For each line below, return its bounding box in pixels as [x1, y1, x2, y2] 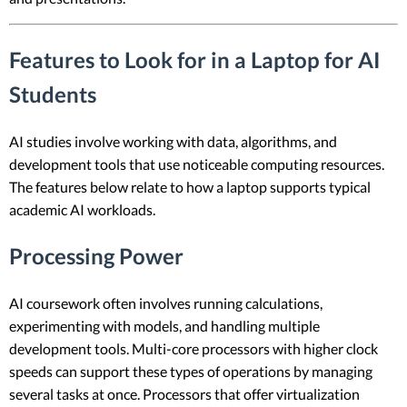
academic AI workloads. [9, 201, 155, 219]
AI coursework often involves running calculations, [9, 294, 323, 313]
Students [9, 81, 96, 108]
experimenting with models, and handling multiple [9, 317, 320, 335]
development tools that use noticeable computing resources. [9, 155, 384, 174]
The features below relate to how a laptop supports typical [9, 178, 371, 196]
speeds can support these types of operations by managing [9, 362, 372, 381]
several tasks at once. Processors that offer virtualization [9, 385, 360, 403]
